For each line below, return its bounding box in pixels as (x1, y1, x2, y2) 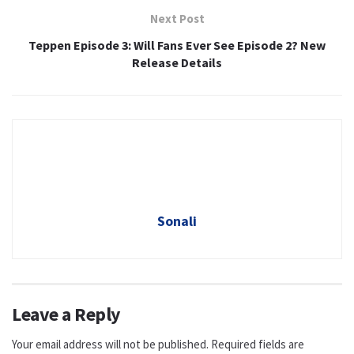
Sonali (157, 212, 197, 231)
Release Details (132, 55, 222, 71)
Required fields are (211, 337, 304, 352)
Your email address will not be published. (12, 337, 209, 352)
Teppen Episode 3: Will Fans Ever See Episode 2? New (28, 37, 326, 54)
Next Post (149, 11, 205, 27)
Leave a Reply (12, 302, 121, 327)
